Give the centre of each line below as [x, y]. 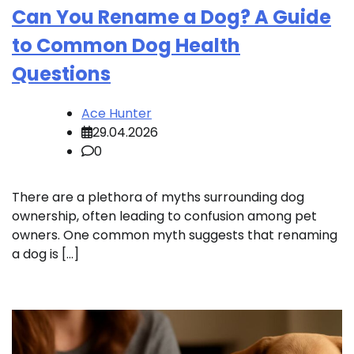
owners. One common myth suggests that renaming [175, 235]
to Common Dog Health [126, 46]
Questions [61, 74]
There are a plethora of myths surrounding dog [158, 197]
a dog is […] [45, 254]
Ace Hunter [117, 113]
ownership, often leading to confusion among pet [164, 216]
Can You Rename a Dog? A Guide [171, 17]
